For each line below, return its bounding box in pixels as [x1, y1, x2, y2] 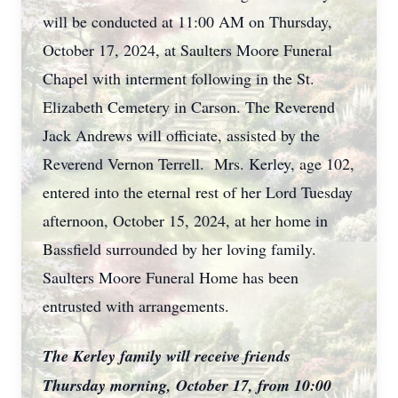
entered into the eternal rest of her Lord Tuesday [43, 181, 353, 203]
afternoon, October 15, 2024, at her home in [43, 210, 328, 231]
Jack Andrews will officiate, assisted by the [43, 124, 320, 146]
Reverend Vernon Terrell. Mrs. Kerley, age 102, [43, 153, 354, 174]
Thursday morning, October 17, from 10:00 [43, 374, 331, 396]
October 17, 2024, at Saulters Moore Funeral [43, 39, 332, 60]
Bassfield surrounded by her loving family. [43, 238, 316, 259]
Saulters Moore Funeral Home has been [43, 267, 298, 288]
